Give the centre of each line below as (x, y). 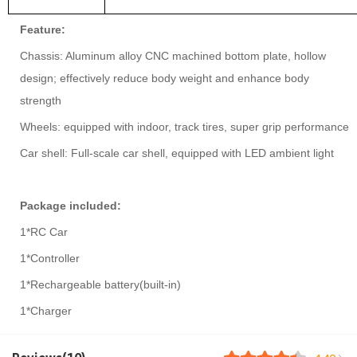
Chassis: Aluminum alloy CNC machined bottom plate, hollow (173, 55)
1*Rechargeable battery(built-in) (100, 284)
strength (41, 100)
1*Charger (46, 310)
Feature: (43, 29)
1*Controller (50, 258)
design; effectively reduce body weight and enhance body (165, 78)
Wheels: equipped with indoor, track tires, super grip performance (184, 126)
